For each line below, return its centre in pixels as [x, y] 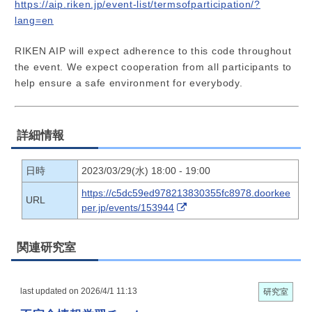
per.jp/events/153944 [128, 208]
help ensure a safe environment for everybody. [129, 84]
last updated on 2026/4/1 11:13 [79, 291]
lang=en [34, 21]
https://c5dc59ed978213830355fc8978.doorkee [186, 193]
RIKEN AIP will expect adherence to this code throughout [153, 52]
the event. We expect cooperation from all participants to [154, 68]
